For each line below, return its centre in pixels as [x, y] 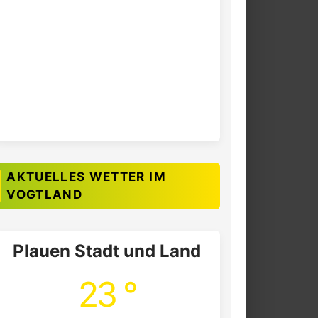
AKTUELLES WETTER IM [86, 177]
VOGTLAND [45, 195]
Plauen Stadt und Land [107, 251]
